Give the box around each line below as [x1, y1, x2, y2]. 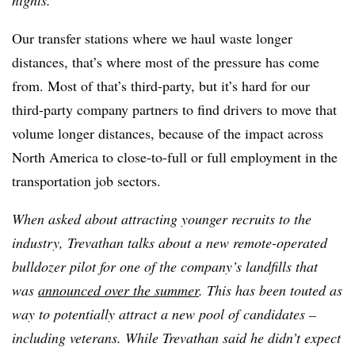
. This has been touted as [199, 281, 342, 300]
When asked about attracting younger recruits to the [12, 209, 311, 229]
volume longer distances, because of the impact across [12, 124, 323, 143]
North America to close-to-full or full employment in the [12, 147, 338, 167]
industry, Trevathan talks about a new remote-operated [12, 233, 327, 253]
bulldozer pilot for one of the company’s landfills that [12, 257, 318, 277]
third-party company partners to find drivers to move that [12, 100, 337, 120]
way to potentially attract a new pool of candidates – [12, 304, 316, 324]
